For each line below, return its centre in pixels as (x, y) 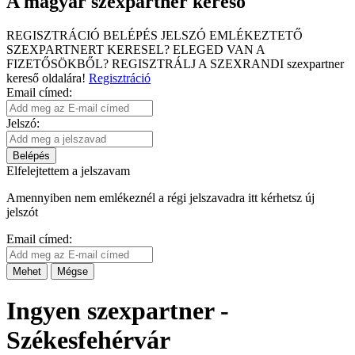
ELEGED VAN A (219, 49)
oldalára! (62, 78)
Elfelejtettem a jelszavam (68, 170)
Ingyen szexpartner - (118, 311)
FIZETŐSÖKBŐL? (57, 63)
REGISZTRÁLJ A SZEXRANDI (198, 63)
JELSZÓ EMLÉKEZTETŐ (232, 35)
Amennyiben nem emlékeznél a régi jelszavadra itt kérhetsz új (160, 197)
